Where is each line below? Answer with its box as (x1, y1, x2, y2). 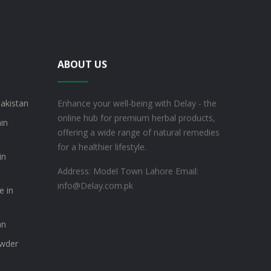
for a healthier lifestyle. (57, 141, 146, 153)
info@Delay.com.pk (57, 180, 133, 192)
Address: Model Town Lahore (57, 165, 173, 177)
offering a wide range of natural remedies (57, 126, 220, 139)
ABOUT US (57, 57, 107, 71)
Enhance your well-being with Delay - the (57, 97, 217, 109)
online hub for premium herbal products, (57, 112, 215, 124)
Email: (175, 165, 198, 177)
